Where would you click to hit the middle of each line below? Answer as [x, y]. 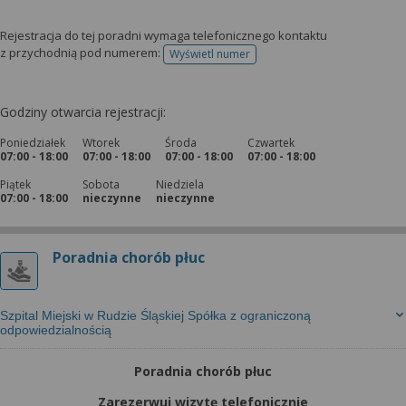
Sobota [101, 184]
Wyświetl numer [210, 54]
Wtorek [101, 143]
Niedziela [180, 184]
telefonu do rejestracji [265, 60]
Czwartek [271, 143]
